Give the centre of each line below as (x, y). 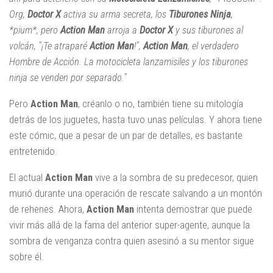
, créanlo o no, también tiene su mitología (161, 103)
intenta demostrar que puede (193, 209)
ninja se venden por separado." (68, 78)
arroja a (122, 30)
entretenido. (33, 151)
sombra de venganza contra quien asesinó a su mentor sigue (132, 240)
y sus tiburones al (208, 30)
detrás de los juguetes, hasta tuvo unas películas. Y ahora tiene (136, 119)
